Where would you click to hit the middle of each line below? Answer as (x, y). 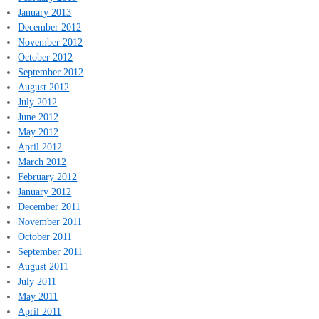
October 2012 (46, 57)
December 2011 (49, 206)
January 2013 (45, 12)
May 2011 (38, 296)
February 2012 (48, 176)
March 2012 (42, 161)
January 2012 (45, 191)
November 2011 (50, 221)
